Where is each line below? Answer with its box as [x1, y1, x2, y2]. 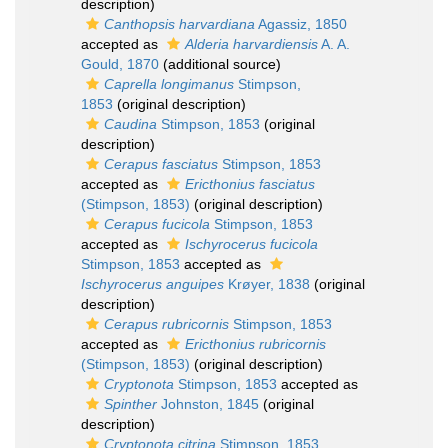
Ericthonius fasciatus [185, 176, 315, 192]
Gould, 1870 [81, 56, 159, 72]
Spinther [104, 396, 157, 412]
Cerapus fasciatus [104, 156, 218, 172]
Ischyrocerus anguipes [81, 276, 224, 292]
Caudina [104, 116, 157, 132]
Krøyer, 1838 [224, 276, 310, 292]
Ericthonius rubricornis [185, 336, 326, 352]
